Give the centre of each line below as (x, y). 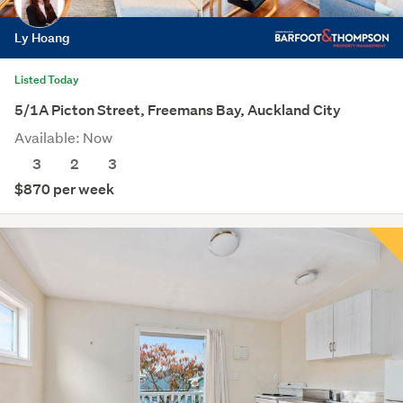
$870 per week (64, 189)
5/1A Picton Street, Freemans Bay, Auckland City (178, 110)
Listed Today (47, 79)
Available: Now (63, 137)
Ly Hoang (42, 37)
